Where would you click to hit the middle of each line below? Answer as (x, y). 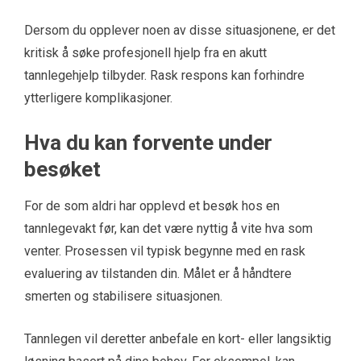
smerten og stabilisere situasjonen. (123, 297)
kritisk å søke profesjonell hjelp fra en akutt (145, 53)
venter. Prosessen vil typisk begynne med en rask (165, 251)
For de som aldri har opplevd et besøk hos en (152, 206)
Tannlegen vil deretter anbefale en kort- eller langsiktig (178, 339)
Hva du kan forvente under (148, 143)
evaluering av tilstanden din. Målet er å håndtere (158, 274)
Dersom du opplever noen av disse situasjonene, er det (180, 31)
